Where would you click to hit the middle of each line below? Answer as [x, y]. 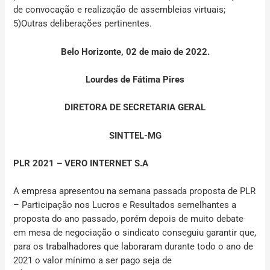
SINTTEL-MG [135, 135]
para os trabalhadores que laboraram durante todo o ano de [133, 247]
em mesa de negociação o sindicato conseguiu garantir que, [135, 233]
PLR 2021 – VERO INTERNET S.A [81, 163]
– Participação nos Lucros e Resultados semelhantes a [125, 205]
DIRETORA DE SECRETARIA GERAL [135, 108]
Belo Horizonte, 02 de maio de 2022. [135, 52]
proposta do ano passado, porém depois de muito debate [129, 219]
